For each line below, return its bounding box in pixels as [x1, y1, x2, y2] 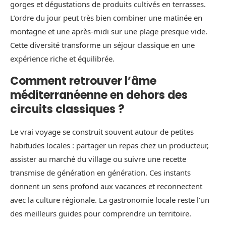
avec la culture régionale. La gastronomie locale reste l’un [10, 194, 209, 205]
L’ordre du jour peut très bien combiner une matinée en [10, 12, 202, 23]
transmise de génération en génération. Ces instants [10, 167, 191, 178]
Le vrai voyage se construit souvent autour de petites [10, 126, 194, 137]
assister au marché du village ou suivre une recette [10, 153, 186, 164]
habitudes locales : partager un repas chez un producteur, [10, 140, 209, 150]
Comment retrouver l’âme [10, 73, 156, 89]
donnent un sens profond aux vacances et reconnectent [10, 181, 202, 191]
